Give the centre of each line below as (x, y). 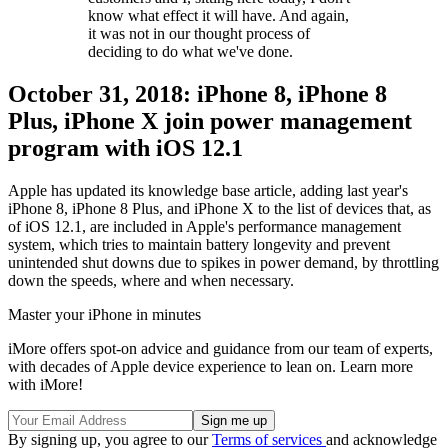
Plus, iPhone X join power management (210, 120)
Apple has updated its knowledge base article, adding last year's (208, 190)
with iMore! (45, 384)
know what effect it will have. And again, (218, 15)
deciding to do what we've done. (190, 51)
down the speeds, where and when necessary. (151, 280)
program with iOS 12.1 (125, 147)
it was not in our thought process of (199, 33)
